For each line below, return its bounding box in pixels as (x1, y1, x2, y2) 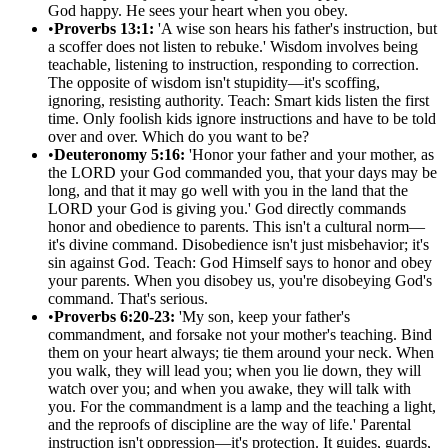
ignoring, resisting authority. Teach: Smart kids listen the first (48, 92, 429, 110)
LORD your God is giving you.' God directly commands (48, 200, 406, 218)
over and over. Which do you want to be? (48, 128, 309, 146)
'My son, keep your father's (175, 308, 350, 326)
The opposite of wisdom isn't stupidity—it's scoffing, (48, 74, 380, 92)
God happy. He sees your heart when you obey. (48, 2, 348, 20)
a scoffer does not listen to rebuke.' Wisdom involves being (48, 38, 418, 56)
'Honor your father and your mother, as (185, 146, 434, 164)
